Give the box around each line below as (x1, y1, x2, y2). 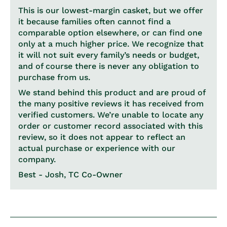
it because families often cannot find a (18, 17, 171, 26)
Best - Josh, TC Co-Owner (18, 170, 123, 179)
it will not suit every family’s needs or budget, (18, 50, 199, 60)
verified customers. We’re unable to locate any (18, 110, 203, 120)
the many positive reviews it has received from (18, 99, 204, 108)
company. (18, 155, 56, 164)
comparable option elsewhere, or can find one (18, 28, 202, 37)
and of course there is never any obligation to (18, 61, 199, 71)
